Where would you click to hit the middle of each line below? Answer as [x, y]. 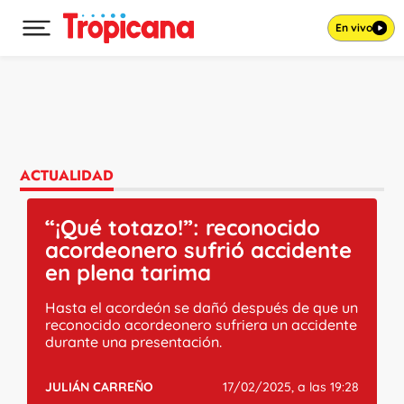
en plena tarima [129, 272]
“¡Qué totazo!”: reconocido [183, 227]
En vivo [353, 27]
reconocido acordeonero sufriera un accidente [202, 325]
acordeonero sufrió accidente [199, 250]
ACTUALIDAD [67, 175]
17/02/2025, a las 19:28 [290, 387]
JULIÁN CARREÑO [100, 387]
